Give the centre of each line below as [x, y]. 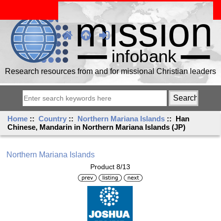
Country [53, 119]
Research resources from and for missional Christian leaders [110, 71]
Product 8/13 [110, 166]
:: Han [177, 119]
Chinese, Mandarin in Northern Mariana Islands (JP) [97, 127]
